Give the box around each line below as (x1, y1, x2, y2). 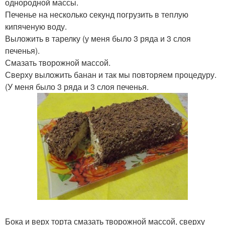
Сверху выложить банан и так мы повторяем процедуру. (5, 69, 216, 80)
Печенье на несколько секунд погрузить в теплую (5, 9, 188, 20)
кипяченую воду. (5, 21, 67, 32)
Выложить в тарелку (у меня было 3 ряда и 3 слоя (5, 33, 191, 44)
